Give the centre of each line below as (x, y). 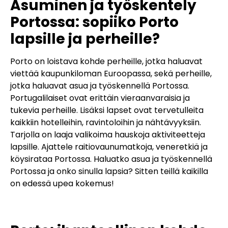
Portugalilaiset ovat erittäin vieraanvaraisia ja (100, 98)
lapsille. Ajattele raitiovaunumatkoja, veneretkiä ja (109, 147)
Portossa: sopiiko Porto (94, 22)
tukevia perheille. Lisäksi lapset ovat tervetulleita (107, 110)
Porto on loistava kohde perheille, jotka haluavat (106, 62)
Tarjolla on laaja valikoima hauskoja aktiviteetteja (108, 135)
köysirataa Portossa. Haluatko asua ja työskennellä (111, 159)
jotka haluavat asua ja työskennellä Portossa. (100, 86)
